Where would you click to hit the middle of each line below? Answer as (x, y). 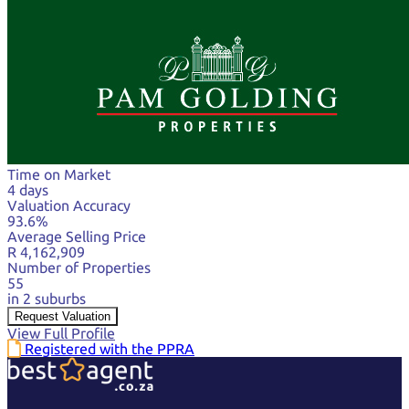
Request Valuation (63, 316)
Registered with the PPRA (110, 348)
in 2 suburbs (47, 298)
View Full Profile (61, 333)
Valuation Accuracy (69, 205)
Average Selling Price (77, 236)
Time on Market (59, 174)
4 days (28, 189)
